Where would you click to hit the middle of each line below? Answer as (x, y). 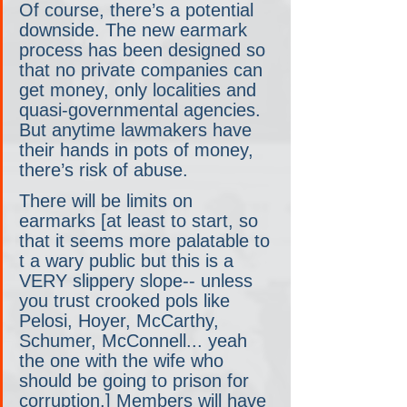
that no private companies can (144, 69)
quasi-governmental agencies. (143, 109)
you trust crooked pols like (127, 300)
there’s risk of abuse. (104, 169)
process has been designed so (145, 50)
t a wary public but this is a (129, 260)
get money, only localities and (140, 89)
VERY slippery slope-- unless (139, 280)
